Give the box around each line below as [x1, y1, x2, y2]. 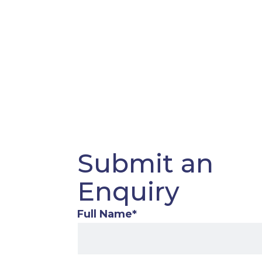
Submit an [77, 147, 213, 179]
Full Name [77, 208, 132, 221]
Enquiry [77, 175, 180, 207]
